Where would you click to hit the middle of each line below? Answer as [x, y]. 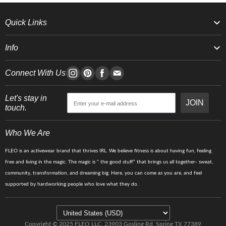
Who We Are [27, 133]
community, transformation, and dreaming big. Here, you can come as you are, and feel [103, 173]
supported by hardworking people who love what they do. [72, 184]
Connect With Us [35, 73]
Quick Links [26, 22]
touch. [16, 108]
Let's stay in [26, 98]
